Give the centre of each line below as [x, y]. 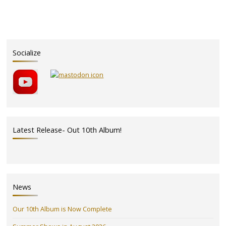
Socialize [27, 52]
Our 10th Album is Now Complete [63, 209]
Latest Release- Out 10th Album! [67, 130]
